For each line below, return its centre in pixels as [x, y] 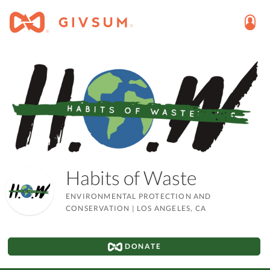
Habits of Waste [136, 177]
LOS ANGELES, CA [171, 208]
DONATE [142, 246]
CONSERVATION [99, 208]
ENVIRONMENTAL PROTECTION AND [138, 196]
